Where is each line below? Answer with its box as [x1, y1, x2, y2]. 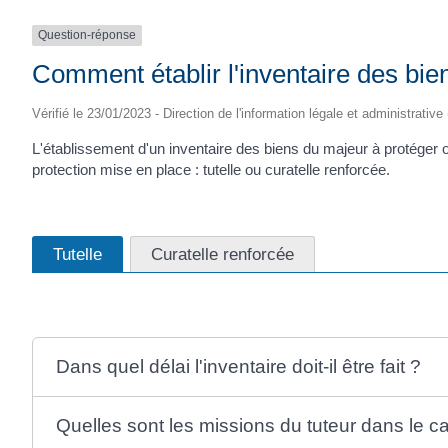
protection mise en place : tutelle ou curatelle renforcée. [32, 160, 390, 178]
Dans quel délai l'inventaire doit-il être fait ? [56, 355, 422, 377]
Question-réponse [38, 28, 136, 43]
